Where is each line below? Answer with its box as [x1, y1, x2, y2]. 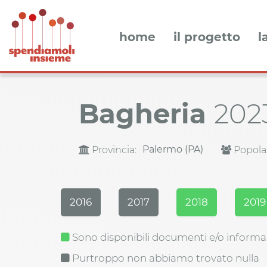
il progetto [173, 30, 240, 44]
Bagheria [79, 97, 214, 131]
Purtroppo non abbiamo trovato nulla [70, 252, 259, 265]
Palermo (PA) [142, 144, 203, 156]
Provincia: [89, 144, 136, 156]
